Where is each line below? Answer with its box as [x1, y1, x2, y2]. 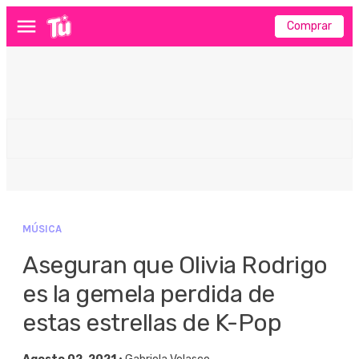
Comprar [287, 19, 332, 33]
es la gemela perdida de [22, 280, 275, 309]
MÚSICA [22, 223, 62, 235]
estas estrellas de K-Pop [22, 309, 281, 337]
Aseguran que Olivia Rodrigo [22, 251, 328, 280]
